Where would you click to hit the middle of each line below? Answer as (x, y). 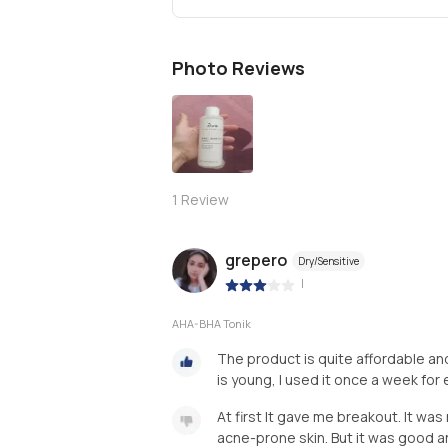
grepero (256, 260)
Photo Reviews (238, 68)
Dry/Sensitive (328, 261)
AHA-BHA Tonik (211, 323)
